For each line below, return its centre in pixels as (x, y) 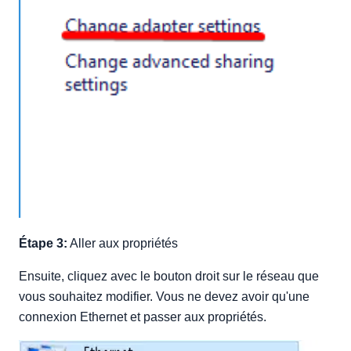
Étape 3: (43, 243)
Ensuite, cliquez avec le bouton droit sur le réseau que (169, 276)
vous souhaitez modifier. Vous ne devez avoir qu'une (164, 296)
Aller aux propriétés (123, 243)
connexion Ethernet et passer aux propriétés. (143, 317)
